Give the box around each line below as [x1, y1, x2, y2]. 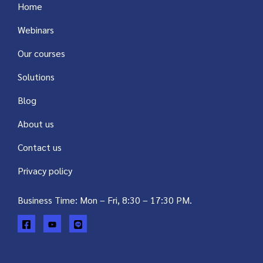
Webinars [18, 23, 54, 36]
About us [18, 117, 54, 130]
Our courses [18, 47, 65, 60]
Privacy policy [18, 164, 72, 177]
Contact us [18, 141, 62, 154]
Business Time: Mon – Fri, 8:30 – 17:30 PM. [18, 194, 192, 207]
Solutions [18, 70, 55, 83]
